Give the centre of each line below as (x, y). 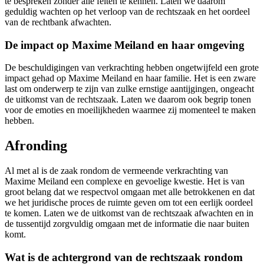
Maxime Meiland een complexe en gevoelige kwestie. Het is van (125, 181)
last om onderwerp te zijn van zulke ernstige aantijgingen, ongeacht (129, 89)
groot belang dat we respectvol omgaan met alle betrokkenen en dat (130, 192)
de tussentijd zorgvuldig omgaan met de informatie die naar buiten (127, 224)
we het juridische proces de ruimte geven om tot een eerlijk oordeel (129, 203)
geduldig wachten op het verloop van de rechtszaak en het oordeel (127, 11)
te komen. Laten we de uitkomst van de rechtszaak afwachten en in (129, 213)
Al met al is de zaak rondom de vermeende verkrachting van (116, 171)
